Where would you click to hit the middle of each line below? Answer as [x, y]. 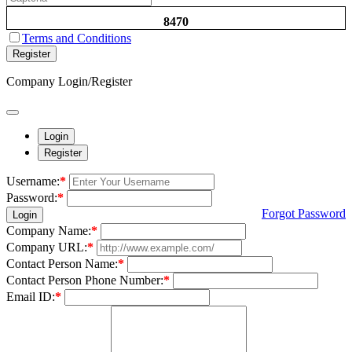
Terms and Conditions [77, 38]
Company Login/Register [69, 81]
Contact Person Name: [62, 263]
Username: [33, 181]
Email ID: [31, 296]
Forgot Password [304, 213]
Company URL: [47, 247]
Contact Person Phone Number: [85, 280]
